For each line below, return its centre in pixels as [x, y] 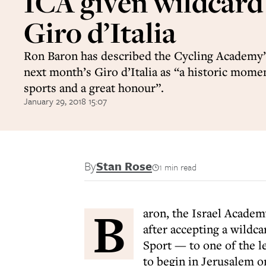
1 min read [178, 167]
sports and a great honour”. [94, 88]
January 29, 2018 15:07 [65, 101]
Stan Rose [124, 166]
